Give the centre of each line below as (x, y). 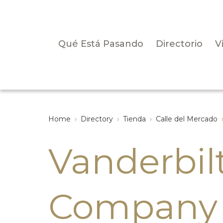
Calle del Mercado (187, 119)
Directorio (179, 44)
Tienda (134, 119)
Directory (97, 119)
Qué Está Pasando (101, 44)
